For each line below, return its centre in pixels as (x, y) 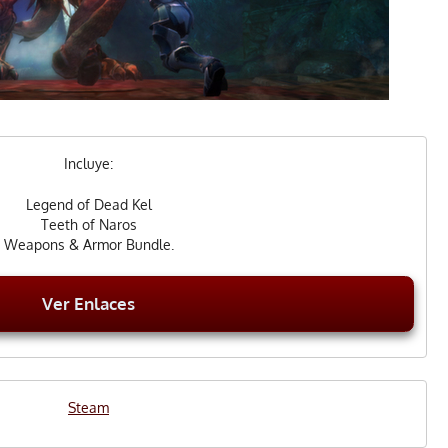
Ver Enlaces (88, 304)
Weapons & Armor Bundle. (88, 245)
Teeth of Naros (88, 225)
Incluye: (88, 164)
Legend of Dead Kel (88, 205)
